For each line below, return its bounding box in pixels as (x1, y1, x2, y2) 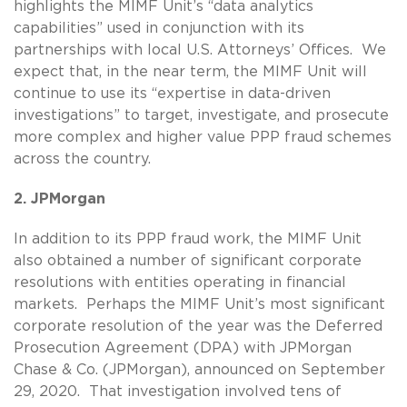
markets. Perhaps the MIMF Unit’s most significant (14, 296, 385, 312)
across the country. (14, 151, 151, 166)
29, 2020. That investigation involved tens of (14, 383, 342, 399)
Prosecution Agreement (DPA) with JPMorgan (14, 340, 352, 355)
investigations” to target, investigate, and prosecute (14, 107, 389, 123)
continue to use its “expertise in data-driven (14, 85, 331, 101)
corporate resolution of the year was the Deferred (14, 318, 382, 333)
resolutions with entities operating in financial (14, 274, 346, 290)
